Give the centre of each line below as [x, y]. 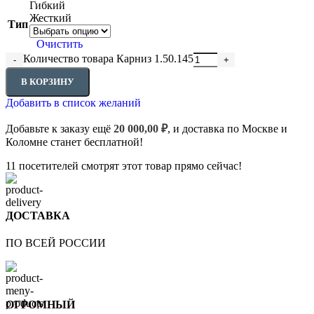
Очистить [60, 43]
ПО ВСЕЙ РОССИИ [56, 243]
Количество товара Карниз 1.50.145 [108, 58]
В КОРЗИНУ [48, 81]
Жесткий [50, 18]
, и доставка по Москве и [227, 128]
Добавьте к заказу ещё [60, 128]
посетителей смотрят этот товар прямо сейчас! [130, 165]
